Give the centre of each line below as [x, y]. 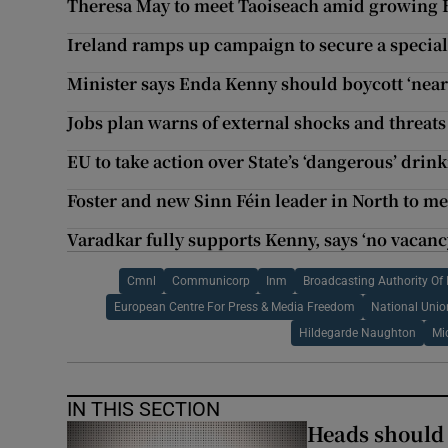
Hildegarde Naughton [357, 333]
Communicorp [210, 281]
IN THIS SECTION [144, 409]
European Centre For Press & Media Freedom [234, 307]
